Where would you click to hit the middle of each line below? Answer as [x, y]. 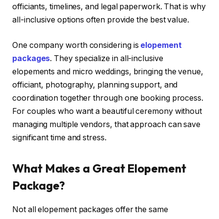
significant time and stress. [59, 137]
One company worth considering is [77, 45]
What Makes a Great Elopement [99, 168]
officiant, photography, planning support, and [95, 85]
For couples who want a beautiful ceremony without [107, 111]
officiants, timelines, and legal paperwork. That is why [109, 7]
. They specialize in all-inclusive [107, 58]
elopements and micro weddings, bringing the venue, [108, 71]
